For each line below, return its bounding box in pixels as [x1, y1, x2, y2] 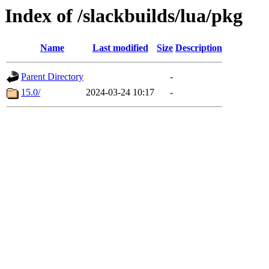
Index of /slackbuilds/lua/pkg [5, 5, 243, 26]
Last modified [92, 43, 148, 53]
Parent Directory [21, 71, 83, 82]
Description [175, 43, 222, 53]
